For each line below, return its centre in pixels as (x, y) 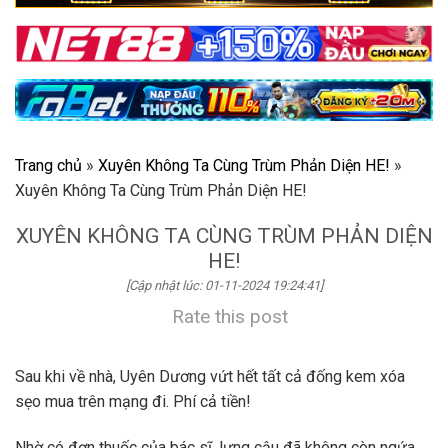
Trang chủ (48, 166)
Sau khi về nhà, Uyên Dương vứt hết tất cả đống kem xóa (210, 377)
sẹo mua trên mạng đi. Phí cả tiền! (133, 402)
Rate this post (230, 317)
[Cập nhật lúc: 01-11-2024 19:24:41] (224, 286)
